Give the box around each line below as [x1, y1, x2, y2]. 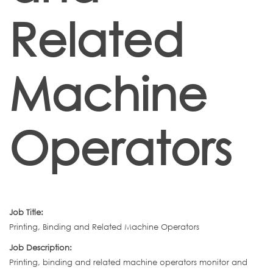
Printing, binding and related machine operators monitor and [9, 257, 247, 268]
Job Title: [9, 207, 46, 218]
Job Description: [9, 243, 74, 253]
